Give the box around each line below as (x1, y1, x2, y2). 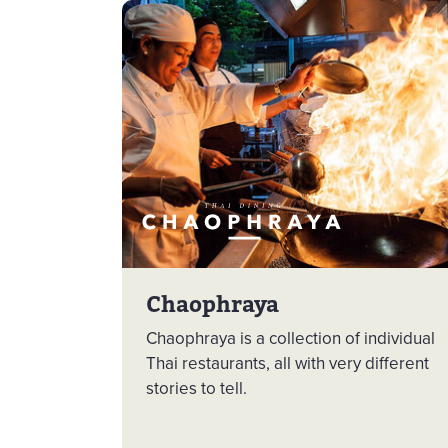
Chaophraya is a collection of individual (146, 325, 435, 350)
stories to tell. (146, 375, 247, 400)
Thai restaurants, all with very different (146, 350, 429, 375)
